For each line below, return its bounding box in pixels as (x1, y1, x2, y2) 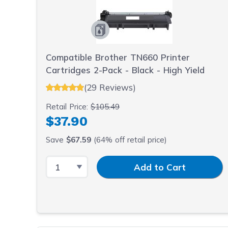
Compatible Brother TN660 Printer (46, 52, 190, 63)
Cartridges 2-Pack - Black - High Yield (46, 65, 205, 75)
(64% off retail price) (91, 134, 167, 145)
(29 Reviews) (84, 81, 136, 93)
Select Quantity (45, 156, 112, 167)
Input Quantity (88, 156, 149, 167)
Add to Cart (133, 161, 186, 173)
